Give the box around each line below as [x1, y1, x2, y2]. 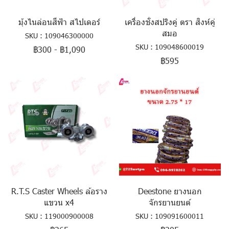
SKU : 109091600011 [135, 211, 204, 221]
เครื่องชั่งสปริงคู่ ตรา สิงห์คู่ [124, 16, 215, 27]
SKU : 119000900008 [25, 211, 94, 221]
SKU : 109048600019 [135, 41, 204, 52]
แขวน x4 [44, 197, 75, 208]
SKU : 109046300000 [25, 30, 94, 40]
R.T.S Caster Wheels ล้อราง [11, 186, 107, 196]
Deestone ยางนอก [138, 186, 202, 196]
